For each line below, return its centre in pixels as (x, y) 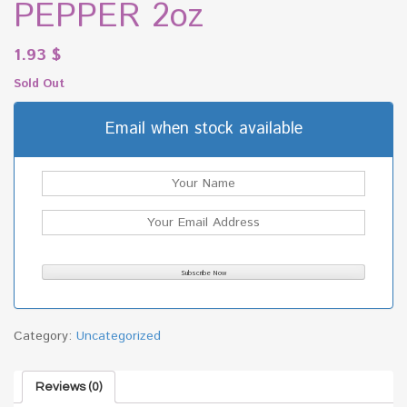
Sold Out (39, 84)
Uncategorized (119, 336)
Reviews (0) (69, 387)
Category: (45, 336)
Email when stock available (203, 129)
